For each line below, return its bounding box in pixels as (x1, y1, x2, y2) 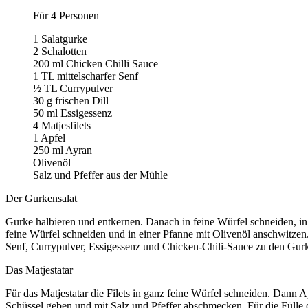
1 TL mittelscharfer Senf (33, 69, 138, 82)
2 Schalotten (33, 45, 87, 57)
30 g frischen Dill (33, 94, 109, 107)
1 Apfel (33, 131, 65, 144)
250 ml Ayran (33, 144, 92, 156)
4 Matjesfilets (33, 119, 91, 131)
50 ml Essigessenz (33, 107, 112, 119)
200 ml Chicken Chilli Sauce (33, 57, 158, 69)
